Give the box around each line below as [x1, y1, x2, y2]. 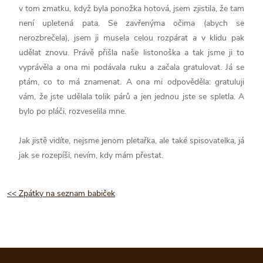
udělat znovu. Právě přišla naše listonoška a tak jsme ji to [19, 46, 244, 58]
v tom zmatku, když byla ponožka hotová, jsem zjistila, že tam [19, 2, 244, 14]
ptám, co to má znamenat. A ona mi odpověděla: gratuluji [19, 76, 244, 87]
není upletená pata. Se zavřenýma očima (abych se [19, 17, 244, 29]
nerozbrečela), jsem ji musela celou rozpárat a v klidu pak [19, 32, 244, 43]
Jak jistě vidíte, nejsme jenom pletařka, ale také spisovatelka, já [19, 134, 244, 146]
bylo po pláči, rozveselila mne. [19, 105, 126, 117]
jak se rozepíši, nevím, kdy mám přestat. [19, 149, 163, 161]
